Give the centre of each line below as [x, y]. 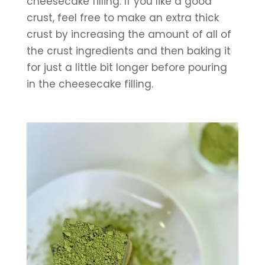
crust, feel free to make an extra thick [122, 17]
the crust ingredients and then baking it [128, 51]
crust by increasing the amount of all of [129, 34]
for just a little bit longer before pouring [127, 67]
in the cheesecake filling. [90, 84]
